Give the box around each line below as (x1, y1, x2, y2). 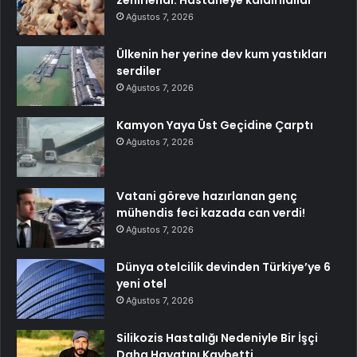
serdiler (116, 63, 161, 80)
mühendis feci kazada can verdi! (116, 205, 305, 222)
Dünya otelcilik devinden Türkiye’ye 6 (116, 259, 331, 276)
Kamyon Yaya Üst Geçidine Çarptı (116, 117, 313, 134)
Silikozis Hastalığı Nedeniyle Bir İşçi (116, 330, 318, 347)
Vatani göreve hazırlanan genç (116, 188, 297, 205)
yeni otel (116, 276, 167, 292)
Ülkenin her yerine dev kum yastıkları (116, 46, 327, 63)
